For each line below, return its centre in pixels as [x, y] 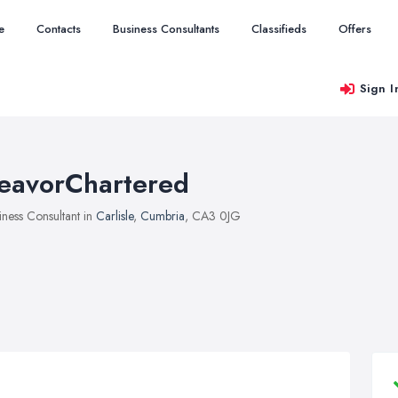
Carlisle [115, 216]
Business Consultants [166, 29]
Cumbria [163, 216]
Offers [355, 29]
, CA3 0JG [213, 216]
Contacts [59, 29]
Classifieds [279, 29]
